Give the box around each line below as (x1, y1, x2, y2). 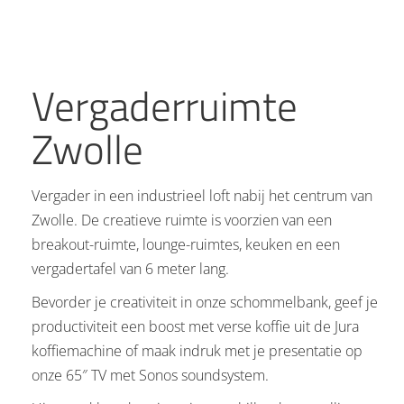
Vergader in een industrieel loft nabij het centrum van (32, 185, 372, 206)
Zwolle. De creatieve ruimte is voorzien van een (32, 209, 332, 230)
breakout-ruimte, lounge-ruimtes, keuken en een (32, 234, 340, 254)
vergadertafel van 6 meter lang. (32, 258, 229, 279)
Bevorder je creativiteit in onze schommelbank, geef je (32, 291, 378, 312)
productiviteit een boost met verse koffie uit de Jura (32, 316, 359, 336)
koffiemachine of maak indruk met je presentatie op (32, 340, 363, 361)
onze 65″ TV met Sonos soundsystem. (32, 364, 269, 385)
